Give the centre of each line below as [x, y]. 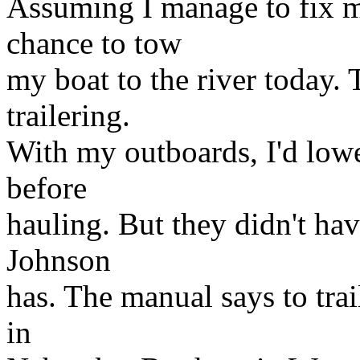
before [47, 187]
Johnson [59, 260]
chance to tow [94, 43]
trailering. [68, 115]
